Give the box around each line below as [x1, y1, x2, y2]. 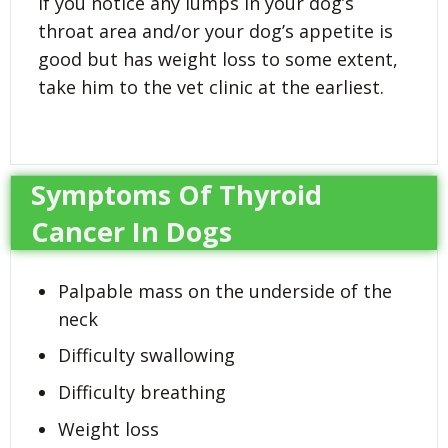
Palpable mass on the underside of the [58, 278, 392, 303]
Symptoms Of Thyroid [31, 175, 322, 213]
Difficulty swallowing [58, 343, 235, 368]
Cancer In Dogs [31, 212, 232, 250]
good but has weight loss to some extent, [38, 46, 398, 71]
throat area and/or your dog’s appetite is [38, 18, 393, 43]
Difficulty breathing [58, 380, 226, 405]
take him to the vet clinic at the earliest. [38, 74, 384, 99]
